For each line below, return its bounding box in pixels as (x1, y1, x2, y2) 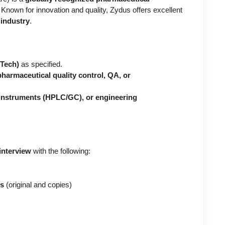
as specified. (19, 59, 62, 68)
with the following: (31, 147, 90, 156)
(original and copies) (4, 180, 72, 189)
